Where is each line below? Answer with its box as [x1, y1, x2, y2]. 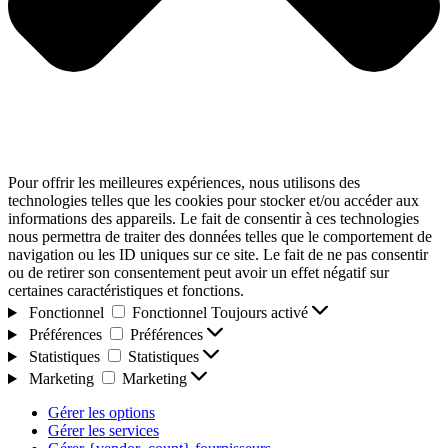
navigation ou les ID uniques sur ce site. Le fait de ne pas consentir [8, 246, 428, 264]
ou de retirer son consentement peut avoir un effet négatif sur [8, 264, 389, 282]
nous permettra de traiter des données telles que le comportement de [8, 228, 432, 246]
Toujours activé [210, 304, 312, 322]
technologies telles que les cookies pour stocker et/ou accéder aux [8, 192, 419, 210]
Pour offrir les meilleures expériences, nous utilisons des [8, 174, 360, 192]
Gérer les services [48, 422, 159, 440]
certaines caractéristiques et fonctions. [8, 282, 244, 300]
